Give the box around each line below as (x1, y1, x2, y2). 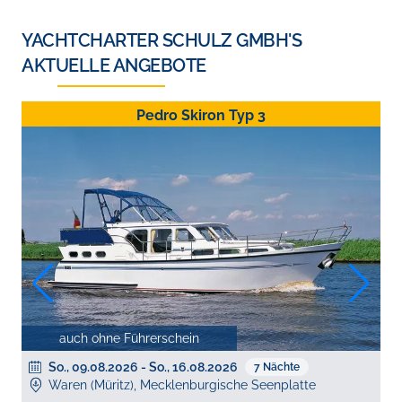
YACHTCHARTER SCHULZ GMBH (22, 30, 288, 52)
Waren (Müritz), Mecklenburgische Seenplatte (48, 378, 316, 393)
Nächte (263, 361, 300, 374)
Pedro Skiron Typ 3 (136, 107, 266, 125)
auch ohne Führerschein (59, 331, 199, 346)
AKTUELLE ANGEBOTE (22, 55, 206, 77)
